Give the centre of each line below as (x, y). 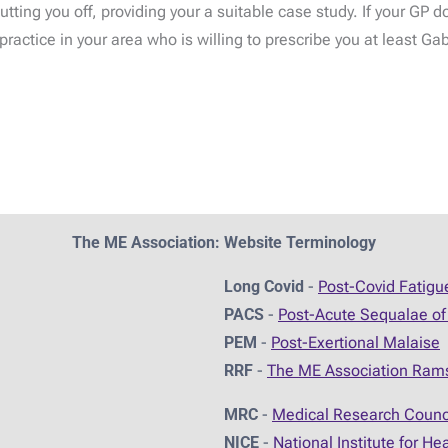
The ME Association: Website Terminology (224, 242)
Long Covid (264, 286)
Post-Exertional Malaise (355, 342)
